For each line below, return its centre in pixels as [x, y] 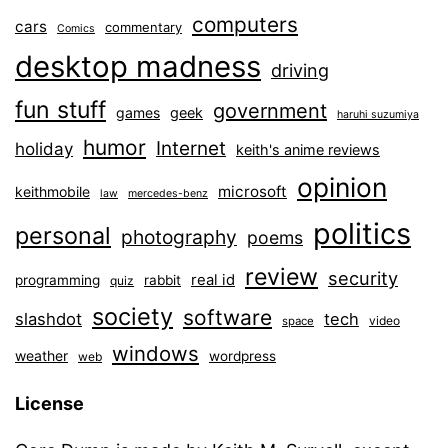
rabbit [162, 280]
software [227, 318]
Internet [191, 149]
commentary [143, 27]
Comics [76, 29]
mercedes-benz [168, 194]
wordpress [242, 356]
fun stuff [60, 110]
